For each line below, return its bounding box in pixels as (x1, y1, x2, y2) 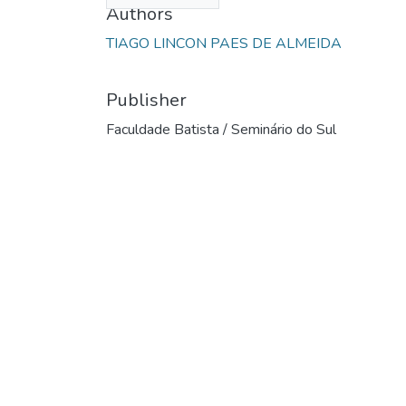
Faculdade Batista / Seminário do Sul (106, 119, 336, 140)
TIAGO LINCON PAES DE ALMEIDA (106, 33, 342, 53)
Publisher (106, 87, 187, 112)
